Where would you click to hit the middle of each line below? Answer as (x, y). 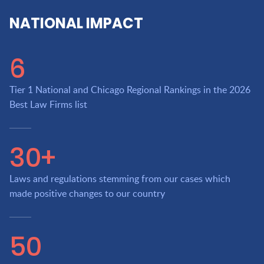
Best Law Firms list (48, 105)
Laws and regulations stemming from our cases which (120, 179)
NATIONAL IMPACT (76, 23)
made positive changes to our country (87, 194)
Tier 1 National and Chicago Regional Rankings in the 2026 (130, 90)
